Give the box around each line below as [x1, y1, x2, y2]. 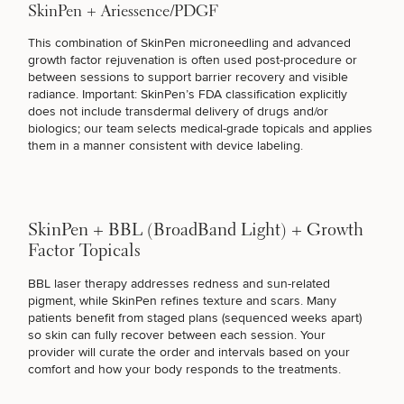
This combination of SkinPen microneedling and [28, 35, 297, 50]
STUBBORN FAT [149, 36, 255, 52]
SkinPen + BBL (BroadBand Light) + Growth [28, 222, 363, 240]
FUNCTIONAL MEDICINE [120, 303, 284, 319]
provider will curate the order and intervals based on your [28, 344, 350, 360]
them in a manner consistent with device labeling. [28, 138, 303, 153]
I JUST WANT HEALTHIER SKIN [98, 370, 306, 386]
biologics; [28, 121, 84, 136]
